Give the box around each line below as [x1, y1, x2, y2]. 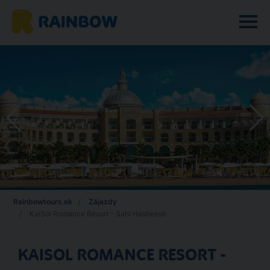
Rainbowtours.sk [13, 197, 72, 206]
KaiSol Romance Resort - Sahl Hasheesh [28, 209, 166, 218]
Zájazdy [89, 197, 117, 206]
